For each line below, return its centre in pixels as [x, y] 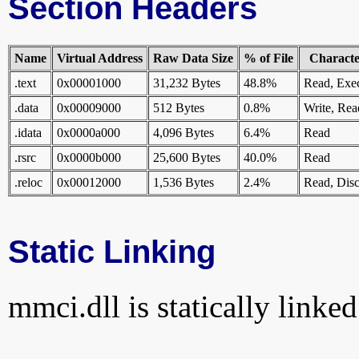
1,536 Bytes [184, 183]
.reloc [28, 183]
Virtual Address [100, 58]
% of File [268, 58]
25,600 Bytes [187, 158]
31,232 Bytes [187, 83]
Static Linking [112, 252]
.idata [28, 133]
